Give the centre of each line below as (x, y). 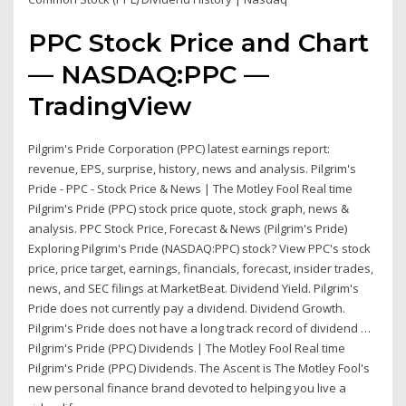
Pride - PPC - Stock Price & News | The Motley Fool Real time (191, 189)
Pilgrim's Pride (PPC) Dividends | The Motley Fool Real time (187, 348)
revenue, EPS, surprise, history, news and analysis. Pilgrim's (193, 169)
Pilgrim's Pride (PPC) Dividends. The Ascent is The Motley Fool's (199, 368)
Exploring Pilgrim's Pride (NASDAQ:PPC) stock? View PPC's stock (200, 249)
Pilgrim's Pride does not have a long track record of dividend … (200, 329)
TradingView (110, 106)
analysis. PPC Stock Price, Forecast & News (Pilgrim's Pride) (188, 229)
